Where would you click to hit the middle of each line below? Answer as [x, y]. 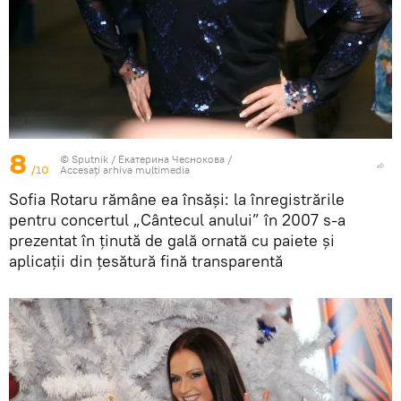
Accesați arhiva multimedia [125, 170]
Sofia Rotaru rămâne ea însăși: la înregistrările [177, 200]
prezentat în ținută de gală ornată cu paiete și [172, 241]
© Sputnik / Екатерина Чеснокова [142, 159]
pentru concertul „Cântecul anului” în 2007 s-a [177, 220]
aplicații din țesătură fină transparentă [146, 261]
